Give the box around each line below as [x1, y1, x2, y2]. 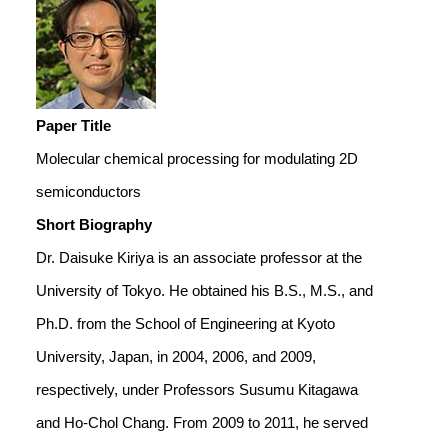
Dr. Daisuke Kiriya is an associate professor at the [36, 249, 362, 266]
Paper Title [36, 117, 111, 134]
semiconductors [36, 183, 141, 200]
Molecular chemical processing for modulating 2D [36, 150, 358, 167]
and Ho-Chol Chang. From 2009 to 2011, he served [36, 414, 368, 431]
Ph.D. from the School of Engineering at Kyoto [36, 315, 335, 332]
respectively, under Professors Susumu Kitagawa [36, 381, 358, 398]
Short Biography [36, 216, 152, 233]
